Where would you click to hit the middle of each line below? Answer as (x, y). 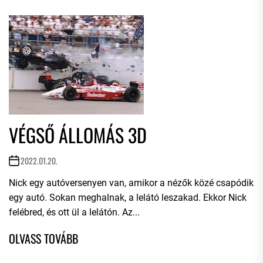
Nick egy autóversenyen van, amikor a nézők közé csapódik (131, 183)
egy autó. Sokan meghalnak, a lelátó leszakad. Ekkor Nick (128, 198)
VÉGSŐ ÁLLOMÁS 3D (78, 135)
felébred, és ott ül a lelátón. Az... (74, 212)
